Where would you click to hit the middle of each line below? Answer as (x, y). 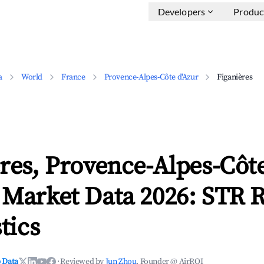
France (73, 77)
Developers (181, 11)
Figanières (235, 77)
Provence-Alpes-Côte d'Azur (151, 77)
